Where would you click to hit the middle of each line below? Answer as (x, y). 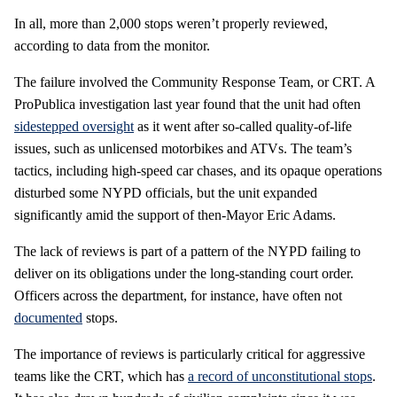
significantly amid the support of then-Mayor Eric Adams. (175, 214)
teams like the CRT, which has (101, 376)
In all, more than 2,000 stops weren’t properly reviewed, (171, 23)
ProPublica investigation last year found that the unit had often (187, 104)
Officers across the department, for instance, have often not (178, 295)
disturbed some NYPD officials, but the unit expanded (166, 192)
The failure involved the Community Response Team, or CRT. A (195, 82)
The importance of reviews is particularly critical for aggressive (190, 354)
